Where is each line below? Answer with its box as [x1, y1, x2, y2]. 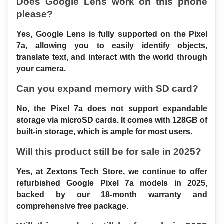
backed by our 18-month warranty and [16, 190, 207, 199]
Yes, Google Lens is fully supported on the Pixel [16, 29, 207, 38]
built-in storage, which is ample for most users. [16, 127, 192, 136]
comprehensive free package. [16, 201, 128, 210]
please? [16, 8, 53, 19]
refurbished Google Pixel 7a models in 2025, [16, 178, 207, 187]
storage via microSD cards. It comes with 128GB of [16, 115, 207, 124]
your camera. [16, 64, 66, 73]
